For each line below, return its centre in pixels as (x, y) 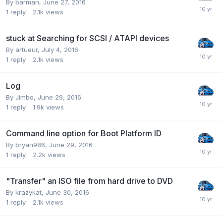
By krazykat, (26, 192)
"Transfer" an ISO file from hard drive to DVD (89, 181)
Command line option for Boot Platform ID (84, 133)
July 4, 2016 (60, 49)
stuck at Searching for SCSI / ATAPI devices (87, 38)
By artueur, (24, 49)
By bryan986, (28, 144)
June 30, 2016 (67, 192)
